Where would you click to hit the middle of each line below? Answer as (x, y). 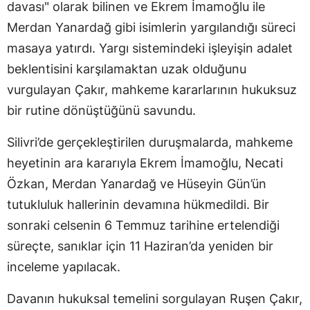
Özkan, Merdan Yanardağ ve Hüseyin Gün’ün (137, 183)
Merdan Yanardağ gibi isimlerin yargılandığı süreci (151, 27)
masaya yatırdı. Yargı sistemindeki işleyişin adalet (150, 48)
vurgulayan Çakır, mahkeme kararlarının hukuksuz (152, 89)
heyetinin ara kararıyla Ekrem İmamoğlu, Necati (145, 163)
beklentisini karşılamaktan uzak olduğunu (127, 69)
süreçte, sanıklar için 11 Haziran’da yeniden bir (140, 246)
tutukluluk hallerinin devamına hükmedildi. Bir (138, 204)
